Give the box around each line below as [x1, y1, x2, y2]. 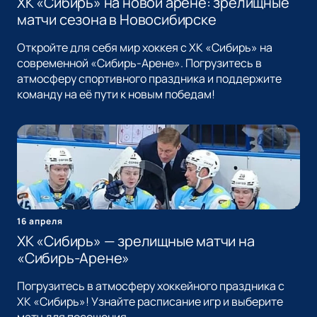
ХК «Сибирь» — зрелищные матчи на [17, 231, 255, 251]
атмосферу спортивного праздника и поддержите [17, 71, 282, 87]
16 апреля [17, 215, 63, 228]
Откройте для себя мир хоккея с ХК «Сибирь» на [17, 40, 272, 56]
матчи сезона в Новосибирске [17, 10, 217, 30]
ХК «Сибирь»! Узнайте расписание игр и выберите [17, 294, 283, 310]
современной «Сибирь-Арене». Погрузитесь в [17, 55, 262, 71]
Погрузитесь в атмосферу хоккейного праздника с [17, 278, 284, 294]
